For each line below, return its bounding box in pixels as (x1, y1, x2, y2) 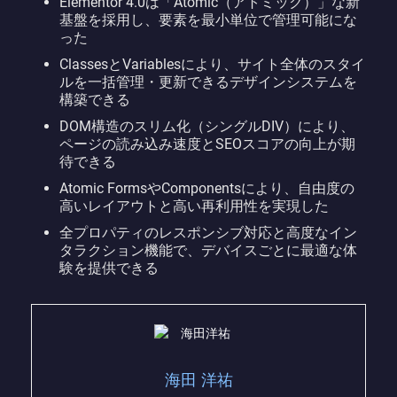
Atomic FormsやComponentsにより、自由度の (59, 179, 354, 197)
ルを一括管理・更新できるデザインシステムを (59, 73, 357, 90)
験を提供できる (59, 259, 159, 276)
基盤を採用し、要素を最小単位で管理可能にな (59, 11, 357, 28)
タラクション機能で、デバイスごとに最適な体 (59, 241, 357, 259)
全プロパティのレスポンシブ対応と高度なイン (59, 223, 357, 241)
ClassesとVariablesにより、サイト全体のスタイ (59, 55, 365, 73)
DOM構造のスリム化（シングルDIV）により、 (59, 117, 354, 135)
